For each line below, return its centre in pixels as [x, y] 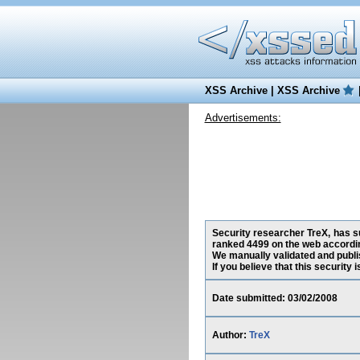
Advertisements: [243, 118]
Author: [230, 335]
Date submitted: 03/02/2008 [274, 298]
